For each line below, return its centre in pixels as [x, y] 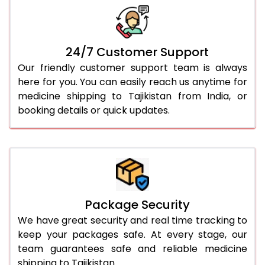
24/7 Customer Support [137, 52]
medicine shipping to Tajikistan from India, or [132, 96]
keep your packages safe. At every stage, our [132, 234]
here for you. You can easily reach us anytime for [132, 82]
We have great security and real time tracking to [132, 220]
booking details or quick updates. [94, 110]
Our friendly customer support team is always [132, 67]
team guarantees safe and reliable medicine [132, 248]
